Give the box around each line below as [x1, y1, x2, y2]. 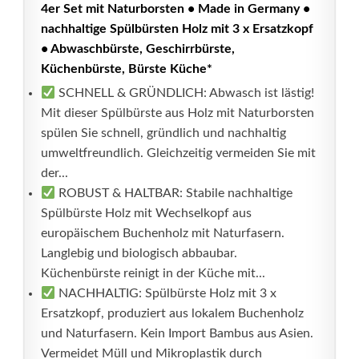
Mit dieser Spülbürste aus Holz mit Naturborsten [41, 107, 314, 119]
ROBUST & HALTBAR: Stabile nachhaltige [55, 187, 293, 200]
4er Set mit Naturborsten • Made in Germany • [41, 2, 310, 15]
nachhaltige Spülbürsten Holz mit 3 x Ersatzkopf [41, 22, 313, 35]
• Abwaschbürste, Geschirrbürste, [41, 42, 235, 55]
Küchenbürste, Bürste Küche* [41, 63, 212, 75]
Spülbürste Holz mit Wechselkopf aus [41, 207, 252, 220]
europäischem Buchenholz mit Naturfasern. [41, 227, 284, 240]
